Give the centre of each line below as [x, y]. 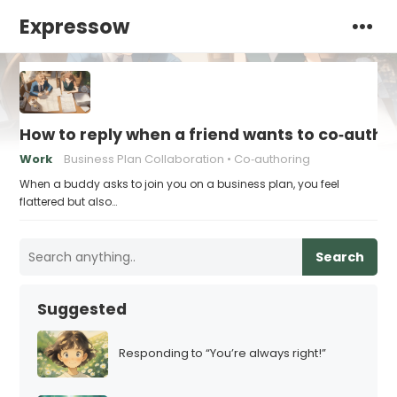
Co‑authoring [272, 159]
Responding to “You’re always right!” [223, 354]
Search [339, 257]
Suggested [82, 309]
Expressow [75, 27]
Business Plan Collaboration [144, 159]
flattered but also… [69, 202]
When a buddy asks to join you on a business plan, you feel [180, 184]
